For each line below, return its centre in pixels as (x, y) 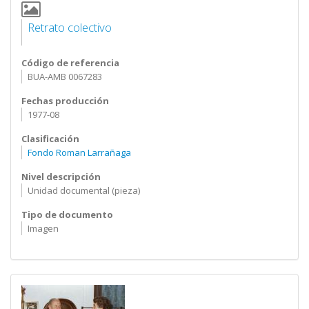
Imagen (43, 228)
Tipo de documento (67, 215)
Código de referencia (70, 63)
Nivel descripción (61, 177)
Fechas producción (65, 101)
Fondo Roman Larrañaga (79, 152)
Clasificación (50, 139)
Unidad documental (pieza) (83, 190)
